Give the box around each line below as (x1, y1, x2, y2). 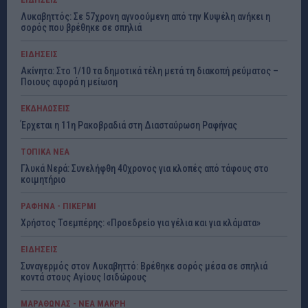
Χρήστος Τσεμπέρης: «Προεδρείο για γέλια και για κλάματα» (21, 217, 261, 229)
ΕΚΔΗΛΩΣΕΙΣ (21, 103, 70, 114)
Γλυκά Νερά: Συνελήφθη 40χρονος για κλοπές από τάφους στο (21, 163, 269, 175)
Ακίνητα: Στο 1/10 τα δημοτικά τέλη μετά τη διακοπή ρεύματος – (21, 65, 278, 77)
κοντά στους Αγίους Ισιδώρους (21, 272, 146, 283)
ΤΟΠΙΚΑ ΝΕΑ (21, 146, 69, 157)
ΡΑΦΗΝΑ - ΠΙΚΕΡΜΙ (21, 201, 96, 212)
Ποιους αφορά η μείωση (21, 76, 118, 88)
